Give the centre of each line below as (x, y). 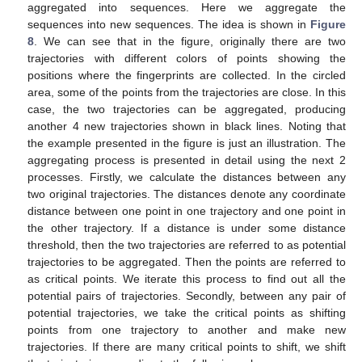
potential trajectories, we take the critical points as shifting (187, 312)
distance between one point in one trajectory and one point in (187, 210)
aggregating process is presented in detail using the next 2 (187, 160)
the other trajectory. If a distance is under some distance (187, 227)
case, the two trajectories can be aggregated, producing (187, 109)
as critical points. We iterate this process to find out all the (187, 278)
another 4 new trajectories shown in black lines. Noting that (187, 126)
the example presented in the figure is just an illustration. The (187, 143)
